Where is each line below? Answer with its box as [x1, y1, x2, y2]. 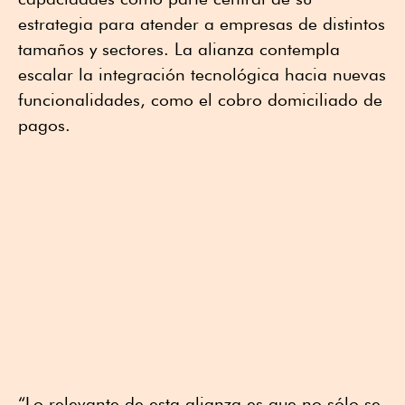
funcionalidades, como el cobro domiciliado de [18, 89, 382, 110]
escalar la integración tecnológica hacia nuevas [18, 64, 386, 85]
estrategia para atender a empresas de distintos [18, 14, 385, 34]
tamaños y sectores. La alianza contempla [18, 39, 340, 60]
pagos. [18, 115, 71, 136]
